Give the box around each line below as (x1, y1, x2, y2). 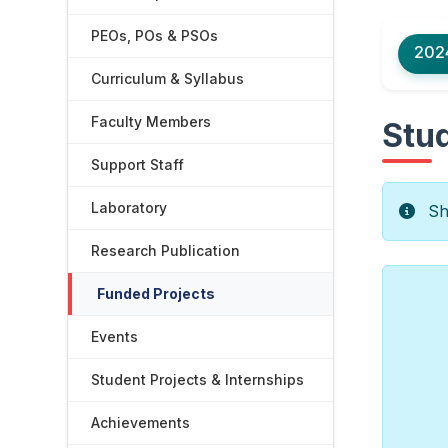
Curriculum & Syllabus (91, 70, 245, 87)
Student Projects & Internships (91, 371, 305, 388)
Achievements (91, 414, 191, 431)
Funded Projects (97, 285, 216, 302)
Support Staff (91, 156, 185, 173)
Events (91, 328, 139, 345)
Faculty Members (91, 113, 212, 130)
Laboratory (91, 199, 168, 216)
